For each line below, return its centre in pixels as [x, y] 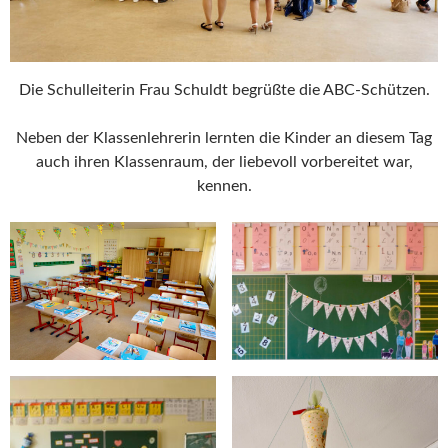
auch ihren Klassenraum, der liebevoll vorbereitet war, [224, 162]
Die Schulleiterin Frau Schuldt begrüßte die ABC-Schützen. [224, 90]
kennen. [224, 186]
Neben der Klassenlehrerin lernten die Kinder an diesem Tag [224, 138]
